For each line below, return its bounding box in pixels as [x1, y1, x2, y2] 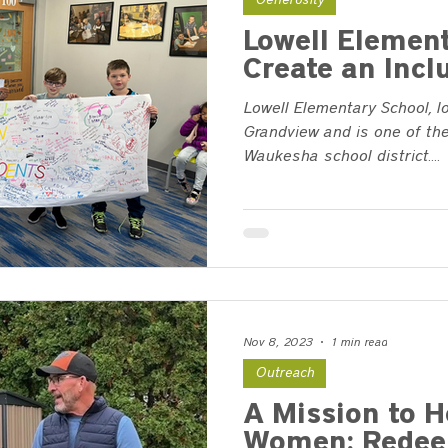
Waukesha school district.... [243, 148, 440, 164]
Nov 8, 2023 [243, 335, 313, 348]
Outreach [255, 365, 314, 380]
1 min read [331, 335, 387, 348]
